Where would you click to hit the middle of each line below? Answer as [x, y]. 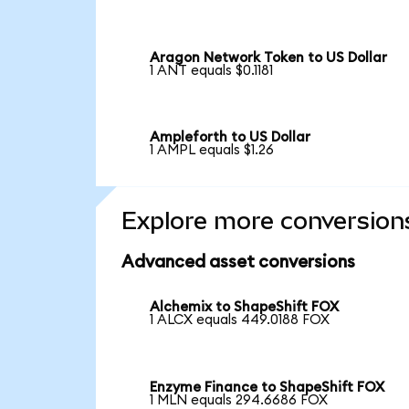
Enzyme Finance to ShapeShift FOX [267, 387]
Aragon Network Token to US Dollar [269, 58]
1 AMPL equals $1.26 [212, 151]
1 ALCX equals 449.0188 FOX [240, 320]
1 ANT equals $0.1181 [212, 70]
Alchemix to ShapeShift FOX [245, 308]
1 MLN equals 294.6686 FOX [239, 400]
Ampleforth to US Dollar [231, 138]
